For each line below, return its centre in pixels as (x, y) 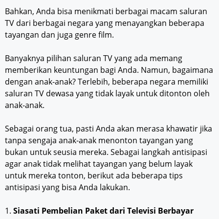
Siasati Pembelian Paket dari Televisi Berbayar (103, 211)
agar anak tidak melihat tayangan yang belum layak (99, 164)
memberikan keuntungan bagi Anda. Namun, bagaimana (109, 70)
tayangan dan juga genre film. (59, 35)
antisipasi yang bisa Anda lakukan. (67, 187)
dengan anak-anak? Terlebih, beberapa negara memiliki (107, 82)
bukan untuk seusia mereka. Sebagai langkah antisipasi (106, 152)
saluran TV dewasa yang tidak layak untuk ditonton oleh (107, 94)
